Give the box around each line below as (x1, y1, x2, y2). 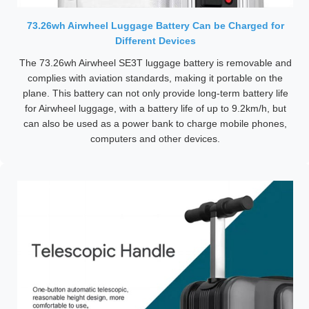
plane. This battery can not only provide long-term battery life (22, 88, 288, 99)
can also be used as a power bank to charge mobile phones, (23, 118, 287, 129)
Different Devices (114, 35, 196, 46)
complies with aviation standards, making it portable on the (28, 72, 283, 83)
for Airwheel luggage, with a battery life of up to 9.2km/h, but (24, 103, 286, 114)
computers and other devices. (90, 133, 220, 144)
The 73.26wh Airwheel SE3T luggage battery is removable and (19, 57, 292, 68)
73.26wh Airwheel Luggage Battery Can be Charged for (26, 20, 284, 31)
